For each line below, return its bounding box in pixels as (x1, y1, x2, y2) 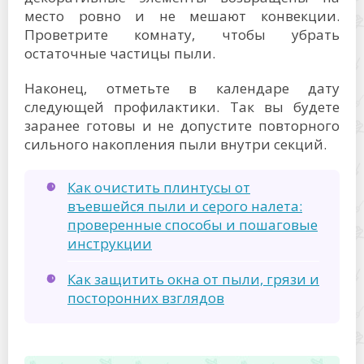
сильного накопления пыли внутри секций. (24, 135, 327, 154)
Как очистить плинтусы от (67, 178, 250, 197)
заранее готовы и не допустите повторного (24, 116, 340, 135)
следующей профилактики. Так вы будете (24, 97, 340, 116)
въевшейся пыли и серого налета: (67, 197, 302, 215)
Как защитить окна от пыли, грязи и (67, 270, 319, 288)
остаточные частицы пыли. (24, 44, 215, 63)
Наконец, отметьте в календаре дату (24, 79, 340, 97)
